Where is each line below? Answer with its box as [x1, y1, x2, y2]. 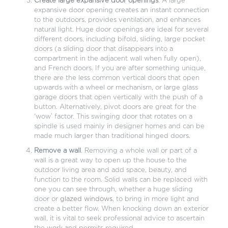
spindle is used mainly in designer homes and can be [34, 123, 205, 130]
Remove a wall [34, 148, 81, 155]
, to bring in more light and [112, 196, 199, 203]
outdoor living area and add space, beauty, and [34, 167, 187, 174]
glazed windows [60, 196, 112, 203]
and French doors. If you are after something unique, [34, 65, 206, 72]
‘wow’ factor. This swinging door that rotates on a [34, 113, 192, 121]
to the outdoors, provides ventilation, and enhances [34, 17, 201, 24]
